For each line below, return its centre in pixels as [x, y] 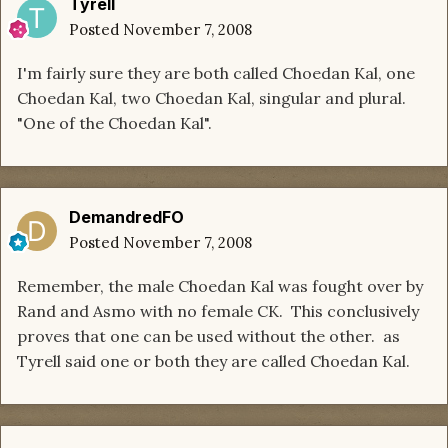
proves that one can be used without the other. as [208, 336]
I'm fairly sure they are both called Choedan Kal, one [216, 73]
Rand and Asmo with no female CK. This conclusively [218, 311]
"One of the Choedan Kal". [114, 123]
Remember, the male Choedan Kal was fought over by [220, 286]
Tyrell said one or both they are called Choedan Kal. [213, 361]
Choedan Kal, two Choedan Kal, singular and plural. [211, 98]
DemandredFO [126, 217]
